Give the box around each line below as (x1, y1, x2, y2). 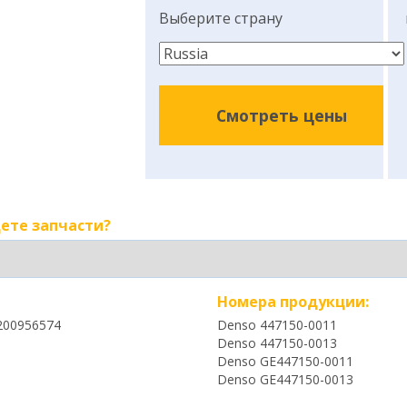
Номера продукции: (217, 292, 369, 312)
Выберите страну (158, 8, 283, 28)
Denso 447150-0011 (217, 316, 337, 333)
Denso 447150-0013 (217, 334, 337, 352)
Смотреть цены (215, 104, 347, 126)
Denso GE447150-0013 (217, 371, 353, 388)
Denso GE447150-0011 (217, 352, 353, 370)
